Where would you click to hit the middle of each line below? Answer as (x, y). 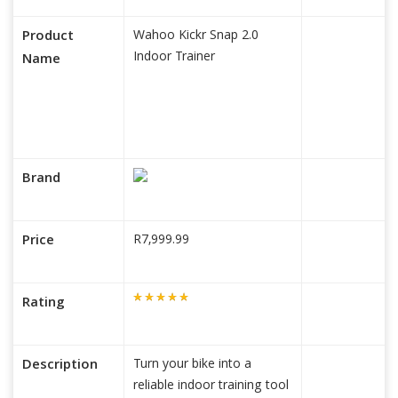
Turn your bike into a (192, 365)
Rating (44, 304)
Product (48, 37)
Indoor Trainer (174, 58)
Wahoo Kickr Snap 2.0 (196, 36)
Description (60, 366)
